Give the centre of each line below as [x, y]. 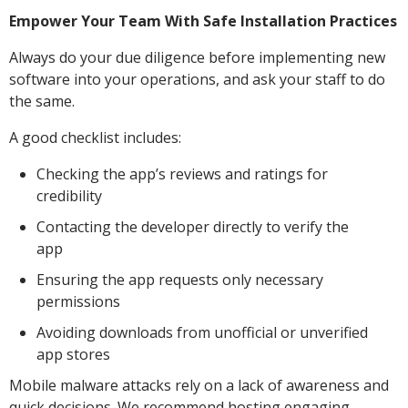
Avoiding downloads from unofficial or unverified [202, 332]
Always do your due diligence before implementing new [197, 57]
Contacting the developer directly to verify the [193, 226]
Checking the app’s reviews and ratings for [182, 173]
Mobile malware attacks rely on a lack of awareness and [199, 385]
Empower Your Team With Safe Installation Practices [203, 20]
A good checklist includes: [95, 137]
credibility [73, 195]
